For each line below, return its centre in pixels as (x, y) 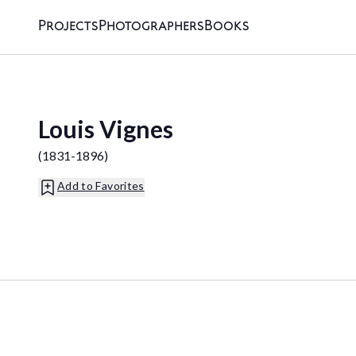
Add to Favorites (101, 186)
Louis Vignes (106, 129)
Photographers (151, 27)
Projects (68, 27)
